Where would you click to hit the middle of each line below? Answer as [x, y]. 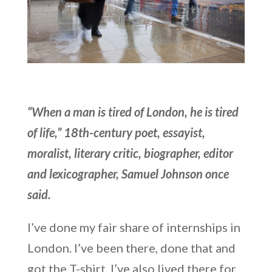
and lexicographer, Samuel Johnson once [128, 173]
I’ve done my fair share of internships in [134, 227]
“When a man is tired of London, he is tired [133, 111]
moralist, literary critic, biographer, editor [130, 153]
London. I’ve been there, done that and [131, 247]
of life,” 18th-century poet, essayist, [116, 132]
